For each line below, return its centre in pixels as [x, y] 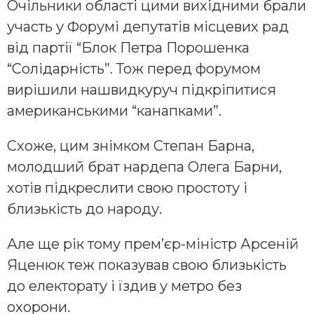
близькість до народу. [84, 209]
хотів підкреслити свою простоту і [127, 187]
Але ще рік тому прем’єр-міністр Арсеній [153, 244]
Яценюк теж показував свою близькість [147, 265]
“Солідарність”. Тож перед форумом [134, 68]
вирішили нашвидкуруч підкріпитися [142, 89]
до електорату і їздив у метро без [124, 286]
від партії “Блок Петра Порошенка [128, 47]
